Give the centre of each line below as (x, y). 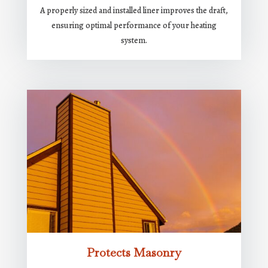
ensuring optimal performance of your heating (134, 26)
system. (134, 41)
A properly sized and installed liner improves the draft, (134, 11)
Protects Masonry (134, 253)
